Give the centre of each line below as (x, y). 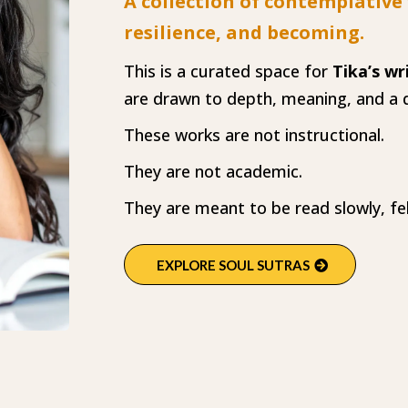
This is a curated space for (228, 71)
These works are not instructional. (254, 135)
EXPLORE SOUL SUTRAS (233, 265)
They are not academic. (213, 172)
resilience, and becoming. (244, 33)
